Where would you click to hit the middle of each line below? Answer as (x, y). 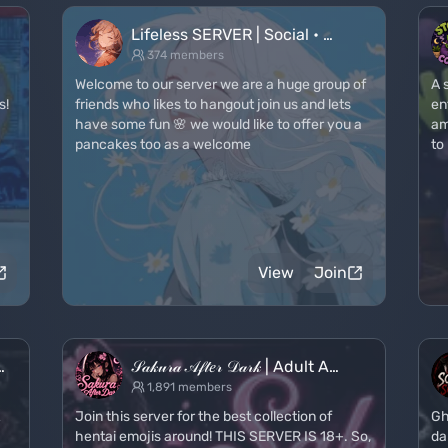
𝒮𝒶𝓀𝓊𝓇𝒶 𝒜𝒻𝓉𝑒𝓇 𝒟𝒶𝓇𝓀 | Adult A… (235, 366)
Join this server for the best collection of (203, 416)
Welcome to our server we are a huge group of (220, 84)
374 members (185, 55)
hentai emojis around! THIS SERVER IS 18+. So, (223, 436)
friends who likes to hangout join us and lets (213, 104)
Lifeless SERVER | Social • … (232, 34)
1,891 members (189, 387)
